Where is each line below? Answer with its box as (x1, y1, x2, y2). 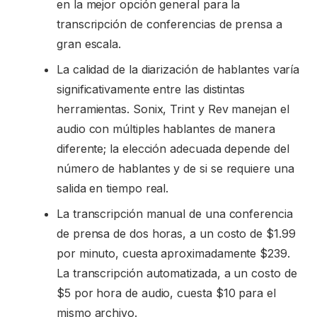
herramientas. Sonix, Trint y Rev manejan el (57, 101, 289, 116)
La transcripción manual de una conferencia (57, 206, 293, 221)
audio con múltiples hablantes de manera (57, 121, 275, 136)
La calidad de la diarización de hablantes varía (57, 62, 300, 76)
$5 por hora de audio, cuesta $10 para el (57, 285, 276, 300)
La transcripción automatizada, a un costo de (57, 265, 297, 280)
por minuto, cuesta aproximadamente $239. (57, 246, 290, 260)
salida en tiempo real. (57, 180, 169, 195)
